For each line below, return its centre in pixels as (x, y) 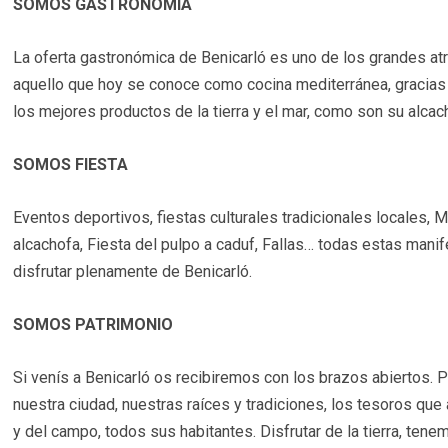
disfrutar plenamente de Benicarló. (133, 272)
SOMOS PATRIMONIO (93, 325)
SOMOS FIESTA (71, 165)
